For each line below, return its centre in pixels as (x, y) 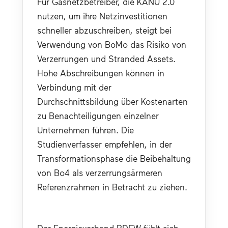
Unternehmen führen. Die (85, 130)
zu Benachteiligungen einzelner (98, 115)
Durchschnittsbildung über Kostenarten (112, 101)
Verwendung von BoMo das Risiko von (112, 44)
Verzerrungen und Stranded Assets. (106, 58)
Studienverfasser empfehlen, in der (105, 144)
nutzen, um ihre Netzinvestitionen (102, 16)
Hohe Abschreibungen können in (101, 73)
